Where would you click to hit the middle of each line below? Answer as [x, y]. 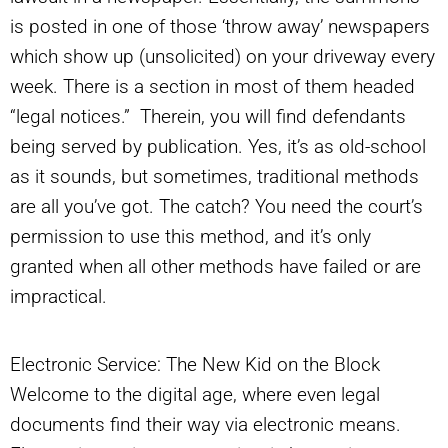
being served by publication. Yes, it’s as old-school [218, 147]
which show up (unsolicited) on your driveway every [222, 57]
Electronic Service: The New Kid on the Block [195, 365]
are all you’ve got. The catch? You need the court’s [216, 207]
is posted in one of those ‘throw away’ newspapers [220, 27]
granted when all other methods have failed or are [215, 267]
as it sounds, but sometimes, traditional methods [214, 177]
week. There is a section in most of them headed [212, 87]
